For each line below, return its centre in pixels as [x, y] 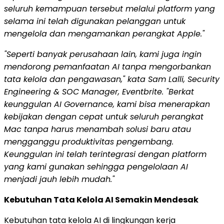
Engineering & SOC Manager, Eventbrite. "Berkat [99, 91]
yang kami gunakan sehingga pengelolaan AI [96, 166]
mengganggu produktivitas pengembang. [89, 141]
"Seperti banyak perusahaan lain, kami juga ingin [103, 54]
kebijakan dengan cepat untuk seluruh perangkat [104, 116]
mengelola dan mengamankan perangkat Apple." [104, 33]
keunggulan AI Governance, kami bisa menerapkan [107, 104]
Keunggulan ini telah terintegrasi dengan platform [105, 154]
